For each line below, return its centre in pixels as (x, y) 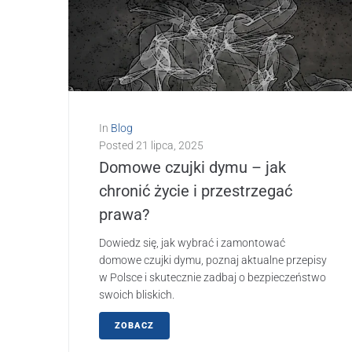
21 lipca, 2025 (170, 146)
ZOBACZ (134, 326)
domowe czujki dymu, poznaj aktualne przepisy (213, 260)
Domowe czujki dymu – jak (192, 168)
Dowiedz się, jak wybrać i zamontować (192, 243)
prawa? (124, 215)
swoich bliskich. (137, 295)
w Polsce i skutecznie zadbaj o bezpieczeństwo (213, 278)
